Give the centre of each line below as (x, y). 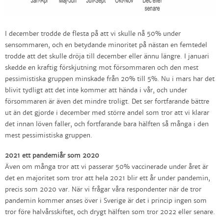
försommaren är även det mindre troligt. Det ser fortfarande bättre (107, 102)
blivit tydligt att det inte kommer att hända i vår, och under (96, 91)
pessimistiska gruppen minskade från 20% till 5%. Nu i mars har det (110, 79)
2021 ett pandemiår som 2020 (52, 156)
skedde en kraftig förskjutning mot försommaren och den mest (102, 68)
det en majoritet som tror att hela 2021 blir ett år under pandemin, (108, 179)
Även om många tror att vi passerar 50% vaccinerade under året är (107, 167)
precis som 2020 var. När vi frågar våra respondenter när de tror (103, 190)
